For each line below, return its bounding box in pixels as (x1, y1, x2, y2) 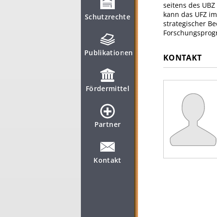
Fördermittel (85, 84, 130, 93)
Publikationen (84, 48, 133, 57)
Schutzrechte (84, 12, 131, 21)
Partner (94, 120, 121, 129)
